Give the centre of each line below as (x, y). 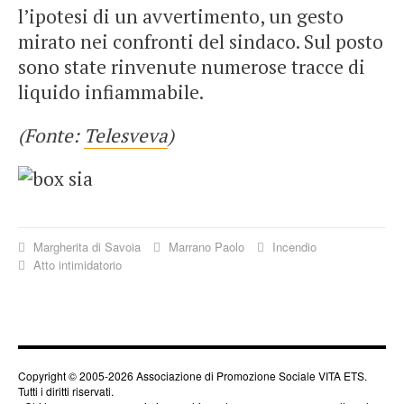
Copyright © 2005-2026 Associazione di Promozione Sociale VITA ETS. (193, 375)
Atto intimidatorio (76, 264)
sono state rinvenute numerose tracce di (192, 66)
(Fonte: (51, 135)
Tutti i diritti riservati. (66, 390)
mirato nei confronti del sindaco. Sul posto (201, 41)
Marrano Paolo (207, 246)
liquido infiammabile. (111, 92)
